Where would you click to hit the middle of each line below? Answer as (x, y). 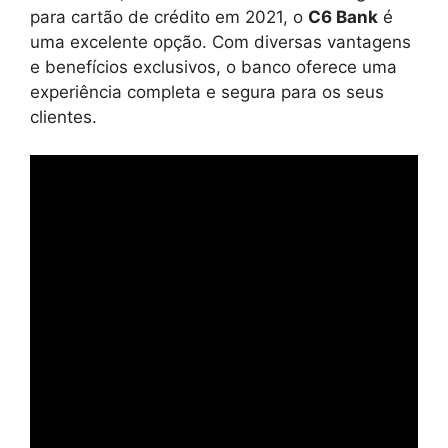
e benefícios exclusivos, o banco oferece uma (213, 66)
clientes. (63, 116)
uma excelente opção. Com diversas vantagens (220, 41)
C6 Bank (343, 16)
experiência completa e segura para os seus (207, 91)
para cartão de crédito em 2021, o (169, 16)
